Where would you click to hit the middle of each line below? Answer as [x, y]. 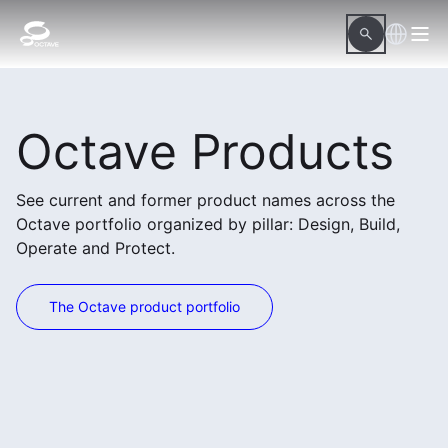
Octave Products [205, 151]
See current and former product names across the [205, 200]
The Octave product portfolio [144, 306]
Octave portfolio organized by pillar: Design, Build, [208, 224]
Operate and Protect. [95, 248]
